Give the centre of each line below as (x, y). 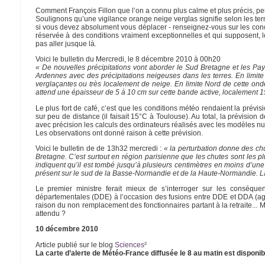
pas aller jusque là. (66, 44)
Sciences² (130, 245)
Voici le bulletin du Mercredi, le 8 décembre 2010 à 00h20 (128, 59)
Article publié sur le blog (75, 245)
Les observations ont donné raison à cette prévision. (119, 133)
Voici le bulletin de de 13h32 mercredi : (99, 148)
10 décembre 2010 (67, 229)
